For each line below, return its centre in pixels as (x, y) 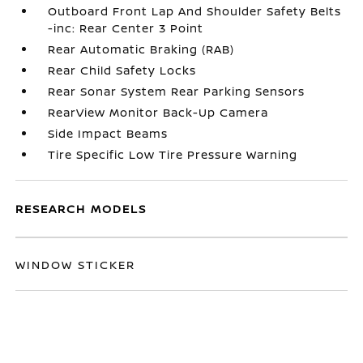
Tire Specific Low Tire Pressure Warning (173, 154)
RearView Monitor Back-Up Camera (158, 112)
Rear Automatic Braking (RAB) (141, 49)
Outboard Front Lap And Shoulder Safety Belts (195, 11)
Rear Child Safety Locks (122, 70)
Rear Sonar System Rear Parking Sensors (177, 91)
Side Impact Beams (108, 133)
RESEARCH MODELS (81, 209)
